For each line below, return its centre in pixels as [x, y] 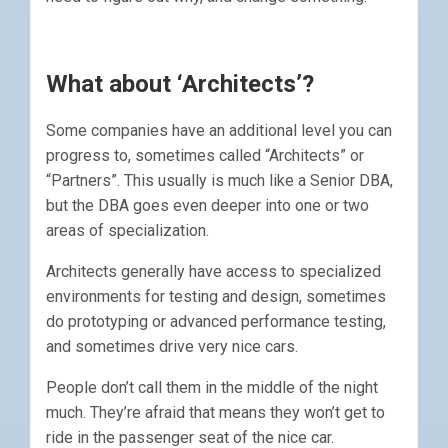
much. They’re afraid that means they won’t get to [215, 413]
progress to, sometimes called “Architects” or [205, 156]
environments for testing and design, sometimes [216, 297]
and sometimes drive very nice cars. [172, 347]
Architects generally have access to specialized [213, 272]
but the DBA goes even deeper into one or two [207, 206]
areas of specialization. [127, 231]
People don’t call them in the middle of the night [212, 388]
